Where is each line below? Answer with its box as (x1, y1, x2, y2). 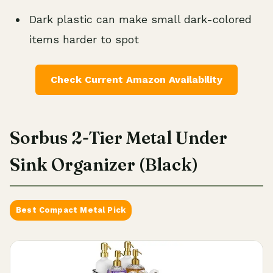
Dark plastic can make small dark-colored (29, 12, 252, 26)
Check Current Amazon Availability (51, 73, 222, 85)
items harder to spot (29, 32, 139, 46)
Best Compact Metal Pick (16, 205, 126, 214)
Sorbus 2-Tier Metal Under (10, 127, 227, 148)
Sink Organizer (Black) (10, 154, 198, 175)
